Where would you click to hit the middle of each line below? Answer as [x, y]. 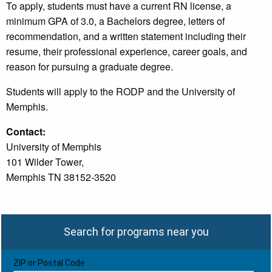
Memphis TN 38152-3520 [61, 177]
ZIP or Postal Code [49, 263]
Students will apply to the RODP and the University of [121, 92]
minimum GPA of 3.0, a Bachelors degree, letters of [115, 21]
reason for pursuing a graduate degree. [90, 67]
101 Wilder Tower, [45, 162]
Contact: [26, 132]
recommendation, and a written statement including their [126, 36]
